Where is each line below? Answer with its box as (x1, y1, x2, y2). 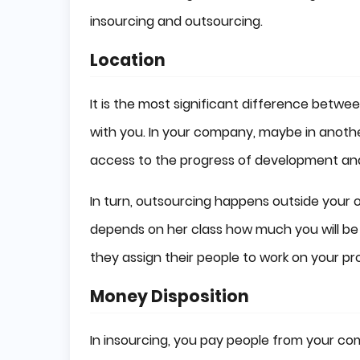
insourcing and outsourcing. (90, 11, 263, 31)
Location (90, 48, 166, 72)
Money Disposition (90, 284, 249, 308)
